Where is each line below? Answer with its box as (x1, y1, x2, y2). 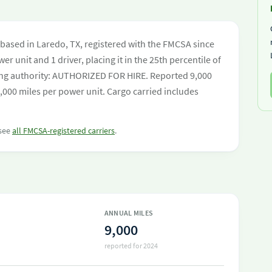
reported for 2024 (104, 241, 158, 250)
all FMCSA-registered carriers (12, 125, 115, 136)
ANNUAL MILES (104, 208, 154, 217)
